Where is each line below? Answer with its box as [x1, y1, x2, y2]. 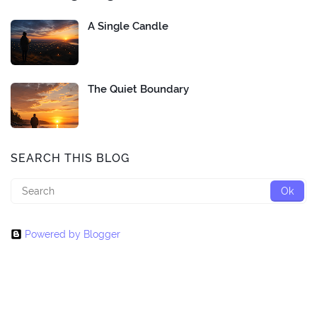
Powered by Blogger [25, 228, 120, 240]
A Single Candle [88, 19, 168, 33]
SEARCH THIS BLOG [11, 151, 129, 165]
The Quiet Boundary [88, 82, 189, 96]
